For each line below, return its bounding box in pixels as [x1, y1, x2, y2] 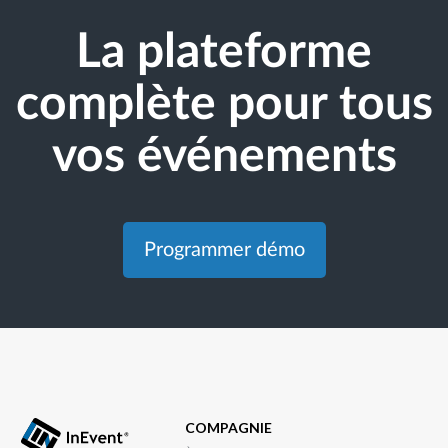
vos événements [51, 132, 397, 181]
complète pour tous [15, 80, 433, 129]
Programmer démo [143, 240, 305, 261]
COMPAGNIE [185, 419, 272, 437]
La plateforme [76, 28, 372, 77]
